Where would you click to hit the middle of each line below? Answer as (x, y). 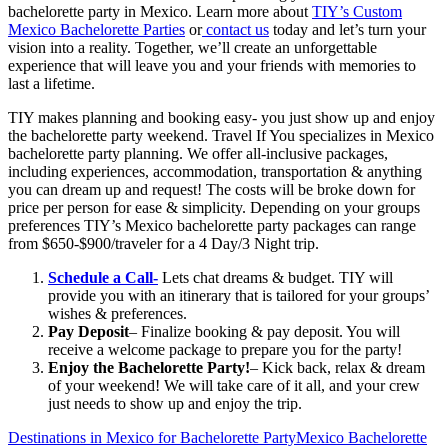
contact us (235, 29)
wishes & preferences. (117, 313)
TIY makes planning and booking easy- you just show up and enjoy (221, 117)
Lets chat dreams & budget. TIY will (275, 277)
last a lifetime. (51, 83)
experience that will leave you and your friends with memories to (212, 65)
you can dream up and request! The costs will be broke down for (211, 189)
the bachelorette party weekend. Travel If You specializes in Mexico (221, 135)
